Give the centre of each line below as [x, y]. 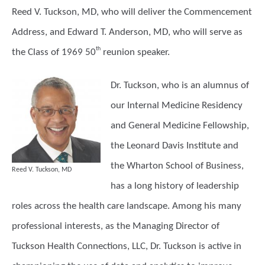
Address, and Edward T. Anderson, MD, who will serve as [127, 32]
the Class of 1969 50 [54, 52]
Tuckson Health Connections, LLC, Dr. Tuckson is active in [127, 246]
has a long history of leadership [175, 186]
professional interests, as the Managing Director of [116, 226]
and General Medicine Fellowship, [180, 126]
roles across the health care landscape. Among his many [127, 206]
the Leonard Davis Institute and [174, 146]
